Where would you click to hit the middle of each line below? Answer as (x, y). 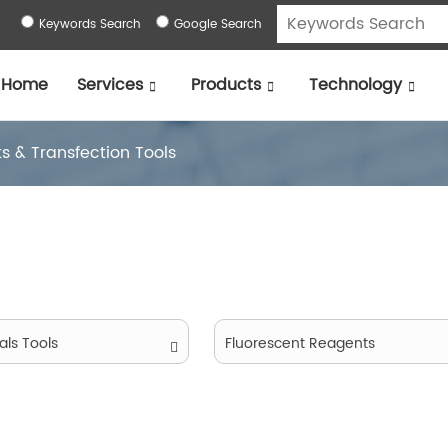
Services (109, 85)
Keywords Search (89, 24)
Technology (355, 85)
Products (225, 85)
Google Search (217, 24)
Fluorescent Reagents (299, 343)
